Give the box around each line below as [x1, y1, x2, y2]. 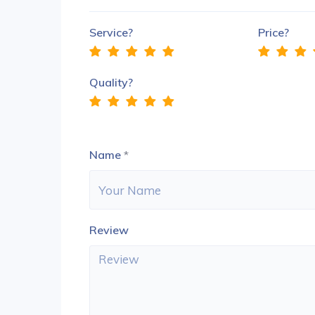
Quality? [89, 75, 133, 89]
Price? [258, 25, 289, 39]
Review [89, 223, 129, 237]
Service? [89, 25, 133, 39]
